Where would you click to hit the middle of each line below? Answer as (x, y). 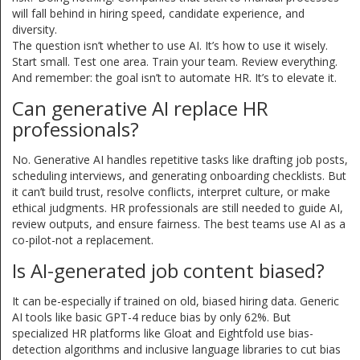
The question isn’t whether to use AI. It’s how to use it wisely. (170, 46)
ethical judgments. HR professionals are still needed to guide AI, (178, 208)
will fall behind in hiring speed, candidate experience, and (158, 14)
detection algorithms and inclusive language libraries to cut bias (176, 350)
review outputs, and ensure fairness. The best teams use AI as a (179, 224)
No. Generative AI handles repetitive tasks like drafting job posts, (180, 160)
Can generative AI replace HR (140, 108)
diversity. (35, 30)
